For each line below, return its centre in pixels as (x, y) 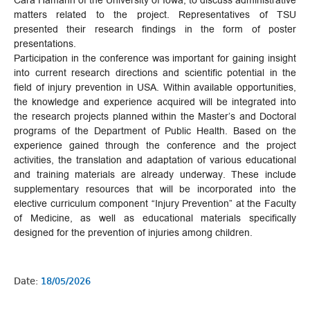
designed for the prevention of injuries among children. (133, 232)
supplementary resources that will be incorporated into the (155, 189)
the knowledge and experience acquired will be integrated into (155, 102)
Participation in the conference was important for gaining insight (155, 58)
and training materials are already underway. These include (155, 174)
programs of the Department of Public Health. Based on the (155, 131)
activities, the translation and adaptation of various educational (155, 160)
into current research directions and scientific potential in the (155, 73)
